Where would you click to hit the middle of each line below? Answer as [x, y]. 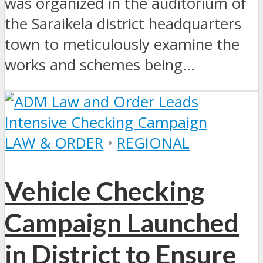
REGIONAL [153, 143]
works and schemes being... [100, 65]
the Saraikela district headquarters [123, 24]
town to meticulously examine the [122, 45]
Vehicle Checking [105, 191]
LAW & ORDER [54, 143]
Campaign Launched [122, 223]
